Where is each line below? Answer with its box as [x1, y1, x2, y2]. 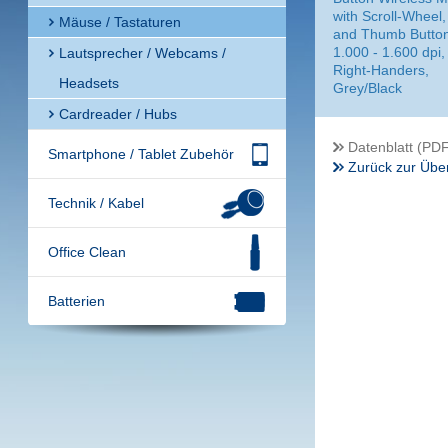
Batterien [47, 293, 105, 309]
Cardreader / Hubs [58, 106, 177, 122]
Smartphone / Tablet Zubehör [47, 146, 234, 162]
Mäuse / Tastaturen [58, 14, 181, 30]
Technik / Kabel [47, 195, 144, 211]
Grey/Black [332, 80, 402, 96]
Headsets [58, 75, 119, 91]
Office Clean [47, 244, 126, 260]
